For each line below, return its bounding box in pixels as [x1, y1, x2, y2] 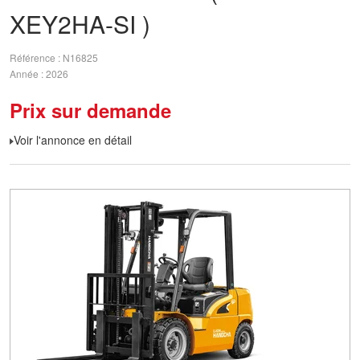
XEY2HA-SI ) [10, 6, 150, 41]
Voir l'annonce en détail [14, 132, 132, 148]
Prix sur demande [10, 96, 171, 124]
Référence [10, 51, 58, 65]
